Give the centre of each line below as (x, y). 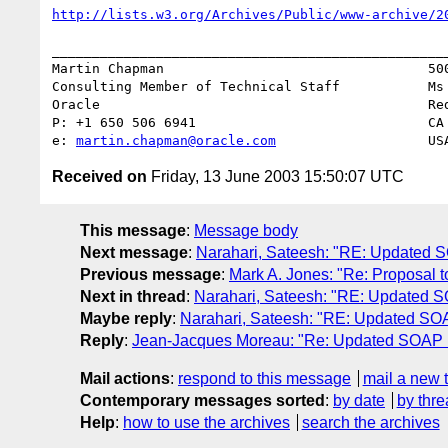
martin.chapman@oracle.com (176, 140)
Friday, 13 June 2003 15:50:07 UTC (275, 176)
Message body (246, 230)
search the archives (370, 422)
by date (359, 400)
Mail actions (125, 378)
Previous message (150, 274)
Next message (134, 252)
